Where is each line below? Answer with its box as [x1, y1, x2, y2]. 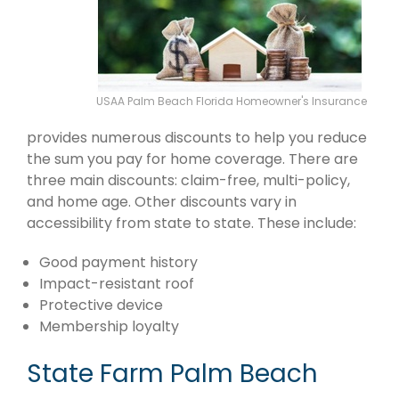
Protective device [39, 294, 163, 315]
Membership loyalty [39, 315, 179, 337]
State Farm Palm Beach [27, 355, 318, 391]
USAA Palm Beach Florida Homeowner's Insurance [96, 93, 367, 109]
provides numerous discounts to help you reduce [27, 126, 367, 148]
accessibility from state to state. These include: [27, 212, 356, 233]
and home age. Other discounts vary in [27, 191, 297, 212]
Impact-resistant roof [39, 273, 194, 294]
